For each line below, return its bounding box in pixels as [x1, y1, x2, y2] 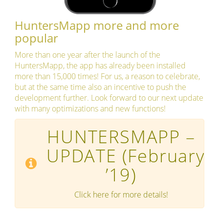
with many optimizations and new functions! [15, 103, 166, 114]
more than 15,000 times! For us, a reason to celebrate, [15, 70, 200, 82]
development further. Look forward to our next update [15, 92, 203, 103]
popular [15, 29, 58, 46]
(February [116, 143, 205, 168]
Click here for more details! [74, 189, 168, 200]
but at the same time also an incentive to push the [15, 81, 186, 92]
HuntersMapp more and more [15, 17, 179, 33]
